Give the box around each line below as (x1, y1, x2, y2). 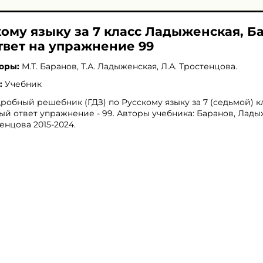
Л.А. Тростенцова (161, 61, 235, 72)
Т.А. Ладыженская (81, 61, 157, 72)
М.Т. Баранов (22, 61, 77, 72)
